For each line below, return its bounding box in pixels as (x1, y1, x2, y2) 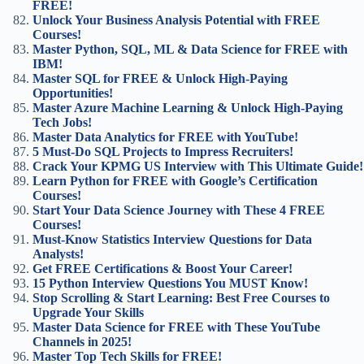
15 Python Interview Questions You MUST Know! (32, 276, 308, 290)
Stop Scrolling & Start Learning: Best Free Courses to (32, 291, 330, 305)
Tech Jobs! (32, 115, 92, 129)
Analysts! (32, 247, 84, 261)
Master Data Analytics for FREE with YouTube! (32, 130, 298, 144)
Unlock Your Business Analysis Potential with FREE (32, 13, 320, 27)
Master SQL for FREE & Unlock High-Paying (32, 71, 288, 85)
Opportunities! (32, 86, 113, 100)
